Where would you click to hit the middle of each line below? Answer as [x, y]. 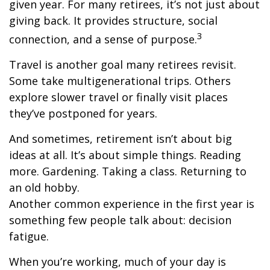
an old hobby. [44, 188]
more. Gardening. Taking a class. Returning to [128, 171]
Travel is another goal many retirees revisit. [123, 65]
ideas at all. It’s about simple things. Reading [125, 155]
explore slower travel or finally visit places [118, 97]
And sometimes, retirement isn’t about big [121, 139]
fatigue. [29, 237]
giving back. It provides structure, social [113, 21]
